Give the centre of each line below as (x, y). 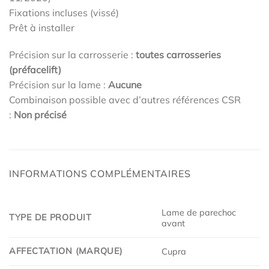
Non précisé (39, 115)
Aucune (125, 85)
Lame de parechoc (199, 213)
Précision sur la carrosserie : (72, 55)
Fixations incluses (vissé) (64, 12)
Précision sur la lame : (59, 85)
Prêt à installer (42, 27)
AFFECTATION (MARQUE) (66, 251)
